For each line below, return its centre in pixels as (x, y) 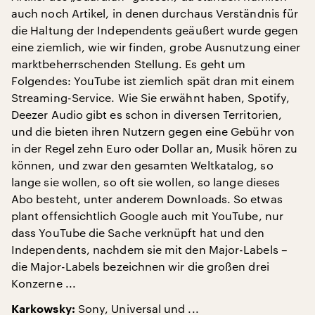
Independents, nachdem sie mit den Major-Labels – (149, 249)
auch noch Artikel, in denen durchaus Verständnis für (155, 13)
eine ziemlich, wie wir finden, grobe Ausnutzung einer (156, 47)
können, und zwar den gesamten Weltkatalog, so (142, 165)
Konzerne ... (44, 283)
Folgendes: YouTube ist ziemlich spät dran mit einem (153, 81)
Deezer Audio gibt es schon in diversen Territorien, (147, 114)
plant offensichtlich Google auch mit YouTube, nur (147, 216)
